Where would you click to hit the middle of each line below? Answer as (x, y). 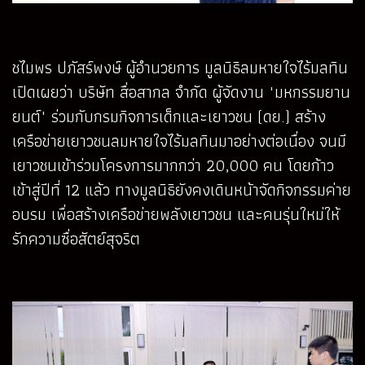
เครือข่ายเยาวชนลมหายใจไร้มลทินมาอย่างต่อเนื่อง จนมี (179, 141)
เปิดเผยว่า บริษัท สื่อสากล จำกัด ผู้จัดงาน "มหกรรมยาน (181, 92)
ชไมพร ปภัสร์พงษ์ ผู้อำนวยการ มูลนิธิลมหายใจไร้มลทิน (180, 68)
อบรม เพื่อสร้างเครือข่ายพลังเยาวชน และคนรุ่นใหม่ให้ (176, 215)
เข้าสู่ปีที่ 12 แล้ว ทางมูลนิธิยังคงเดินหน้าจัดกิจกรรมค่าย (182, 190)
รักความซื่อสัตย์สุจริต (76, 239)
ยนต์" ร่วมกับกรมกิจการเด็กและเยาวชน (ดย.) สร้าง (169, 117)
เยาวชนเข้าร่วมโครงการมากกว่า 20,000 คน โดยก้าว (173, 166)
